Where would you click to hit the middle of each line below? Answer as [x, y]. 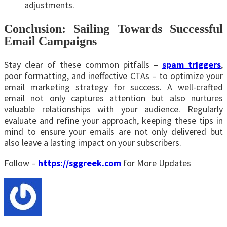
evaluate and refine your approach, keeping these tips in [113, 121]
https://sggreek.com [80, 163]
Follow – [21, 163]
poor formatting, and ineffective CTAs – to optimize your [113, 76]
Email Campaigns [50, 41]
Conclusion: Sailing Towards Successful [113, 29]
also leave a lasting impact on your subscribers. [93, 143]
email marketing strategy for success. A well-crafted [113, 87]
